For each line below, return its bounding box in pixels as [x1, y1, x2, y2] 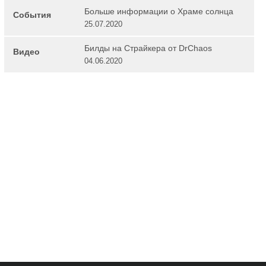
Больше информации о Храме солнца [84, 7, 233, 17]
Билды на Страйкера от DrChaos [84, 43, 212, 53]
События [12, 10, 51, 20]
